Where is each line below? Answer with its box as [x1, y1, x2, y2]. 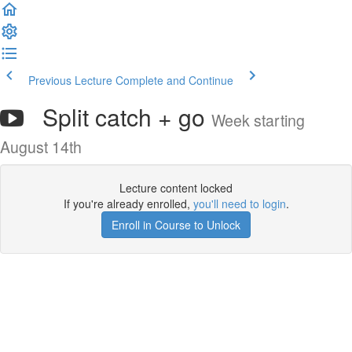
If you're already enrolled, [63, 196, 193, 211]
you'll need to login [192, 196, 286, 211]
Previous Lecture [28, 72, 112, 88]
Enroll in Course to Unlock [112, 217, 240, 233]
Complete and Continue [115, 72, 233, 88]
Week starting [211, 109, 305, 131]
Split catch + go [24, 100, 211, 134]
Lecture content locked [119, 180, 233, 196]
